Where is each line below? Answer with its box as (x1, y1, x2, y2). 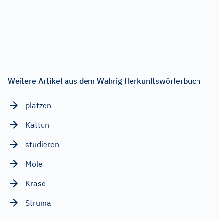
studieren (25, 139, 59, 149)
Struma (25, 197, 51, 208)
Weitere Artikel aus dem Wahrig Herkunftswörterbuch (8, 75, 200, 86)
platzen (25, 100, 51, 110)
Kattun (25, 119, 49, 130)
